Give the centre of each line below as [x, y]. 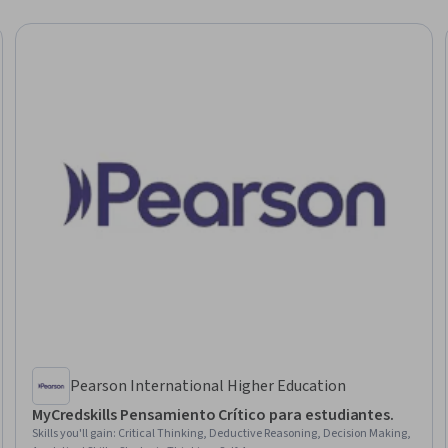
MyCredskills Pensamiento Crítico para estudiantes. [213, 414]
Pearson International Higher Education [207, 385]
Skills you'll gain [72, 433]
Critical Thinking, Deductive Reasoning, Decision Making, [264, 433]
